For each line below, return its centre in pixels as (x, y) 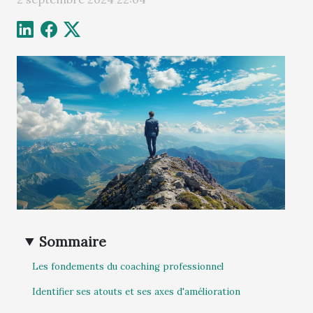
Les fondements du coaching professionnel (128, 267)
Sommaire (73, 241)
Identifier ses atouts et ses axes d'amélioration (136, 292)
